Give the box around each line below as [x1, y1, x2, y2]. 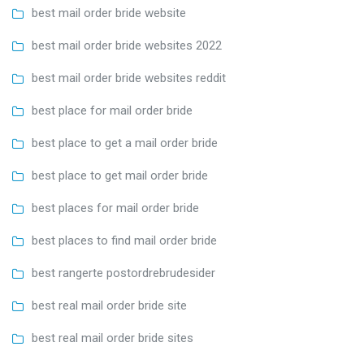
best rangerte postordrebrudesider [32, 266, 215, 281]
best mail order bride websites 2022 [32, 38, 222, 54]
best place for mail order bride [32, 103, 193, 119]
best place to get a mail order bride [32, 136, 218, 151]
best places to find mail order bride [32, 233, 217, 249]
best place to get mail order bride [32, 168, 208, 184]
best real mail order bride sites [32, 331, 193, 346]
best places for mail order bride [32, 201, 199, 216]
